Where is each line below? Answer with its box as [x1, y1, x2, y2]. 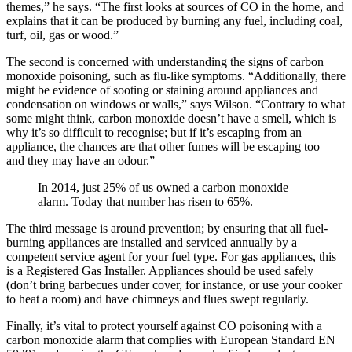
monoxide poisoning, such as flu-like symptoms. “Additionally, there [6, 69, 346, 83]
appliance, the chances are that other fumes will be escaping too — [6, 140, 335, 154]
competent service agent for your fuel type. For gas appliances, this [6, 250, 336, 264]
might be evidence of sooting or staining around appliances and [6, 83, 318, 97]
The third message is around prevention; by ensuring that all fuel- [6, 222, 328, 236]
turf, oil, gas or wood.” [6, 28, 119, 42]
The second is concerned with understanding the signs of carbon [6, 55, 324, 69]
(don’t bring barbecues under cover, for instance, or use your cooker [6, 278, 342, 292]
